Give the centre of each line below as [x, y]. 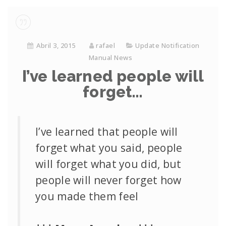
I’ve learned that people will [107, 132]
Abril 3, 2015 [56, 45]
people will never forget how [108, 180]
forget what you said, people [109, 148]
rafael [106, 45]
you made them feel [87, 196]
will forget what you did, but [108, 164]
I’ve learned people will [113, 76]
